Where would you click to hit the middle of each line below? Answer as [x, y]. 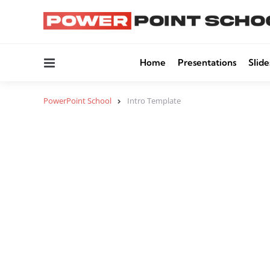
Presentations [207, 62]
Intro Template [154, 101]
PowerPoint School [77, 101]
